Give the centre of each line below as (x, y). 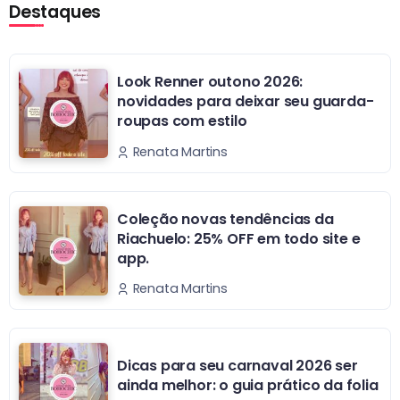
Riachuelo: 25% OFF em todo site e (239, 238)
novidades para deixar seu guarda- (246, 102)
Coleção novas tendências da (225, 219)
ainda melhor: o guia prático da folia (248, 386)
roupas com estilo (182, 121)
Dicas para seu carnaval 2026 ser (237, 366)
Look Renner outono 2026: (210, 82)
